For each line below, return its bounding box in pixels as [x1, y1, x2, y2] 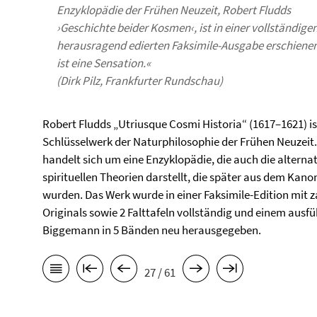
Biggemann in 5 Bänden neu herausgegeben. [42, 222, 261, 238]
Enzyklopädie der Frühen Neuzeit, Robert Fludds [57, 2, 291, 18]
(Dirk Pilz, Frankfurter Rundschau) [57, 73, 223, 88]
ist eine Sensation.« [57, 55, 151, 71]
